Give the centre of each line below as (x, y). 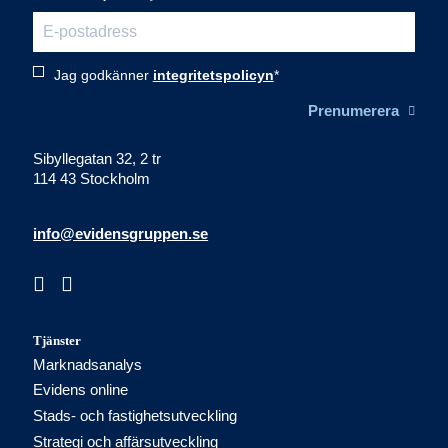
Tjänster (57, 341)
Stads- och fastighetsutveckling (135, 416)
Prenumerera (354, 110)
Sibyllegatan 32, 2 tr (97, 158)
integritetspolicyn (213, 74)
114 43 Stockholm (92, 178)
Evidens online (81, 390)
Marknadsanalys (88, 364)
